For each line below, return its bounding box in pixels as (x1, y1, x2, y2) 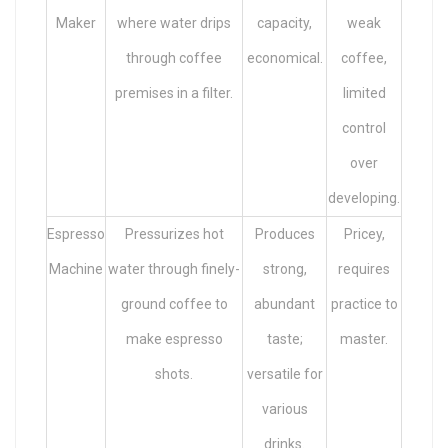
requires (338, 260, 390, 277)
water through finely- (108, 260, 240, 277)
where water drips (117, 14, 231, 31)
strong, (262, 260, 307, 277)
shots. (155, 365, 193, 382)
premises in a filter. (115, 84, 233, 101)
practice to (330, 295, 398, 312)
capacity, (257, 14, 312, 31)
